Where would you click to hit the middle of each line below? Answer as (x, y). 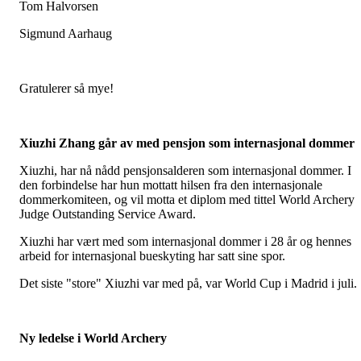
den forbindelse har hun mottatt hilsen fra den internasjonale (171, 185)
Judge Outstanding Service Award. (108, 214)
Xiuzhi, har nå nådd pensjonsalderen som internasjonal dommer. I (185, 171)
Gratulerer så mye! (68, 89)
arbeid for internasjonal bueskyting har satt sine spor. (152, 256)
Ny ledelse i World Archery (93, 338)
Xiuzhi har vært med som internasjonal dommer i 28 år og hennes (185, 242)
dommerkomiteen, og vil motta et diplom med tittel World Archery (187, 200)
